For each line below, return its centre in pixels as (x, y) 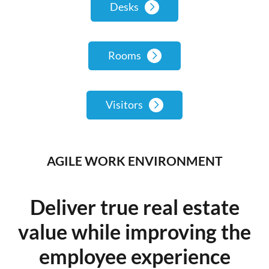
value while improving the (134, 231)
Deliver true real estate (134, 207)
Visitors (124, 104)
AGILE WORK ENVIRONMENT (134, 160)
